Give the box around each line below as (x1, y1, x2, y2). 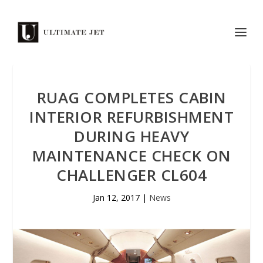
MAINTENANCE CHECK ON (32, 145, 231, 166)
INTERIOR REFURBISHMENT (29, 106, 234, 127)
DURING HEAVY (74, 126, 189, 147)
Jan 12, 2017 (92, 192, 140, 203)
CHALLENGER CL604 (56, 164, 207, 186)
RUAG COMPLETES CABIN (36, 87, 227, 108)
